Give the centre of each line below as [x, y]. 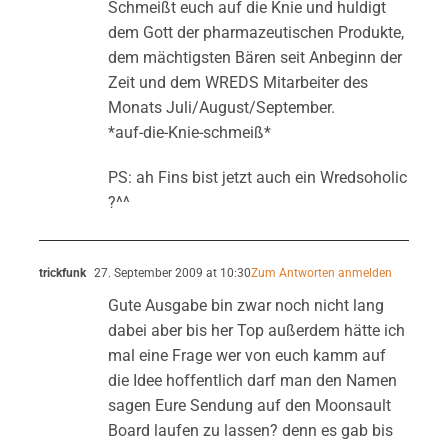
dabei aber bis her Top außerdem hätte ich [256, 330]
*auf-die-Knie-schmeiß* [189, 132]
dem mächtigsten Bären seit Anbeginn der [254, 57]
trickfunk [62, 272]
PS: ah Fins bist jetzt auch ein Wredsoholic [257, 177]
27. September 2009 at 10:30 [170, 272]
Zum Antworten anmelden [321, 272]
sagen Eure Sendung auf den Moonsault [249, 405]
